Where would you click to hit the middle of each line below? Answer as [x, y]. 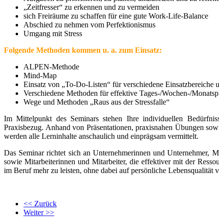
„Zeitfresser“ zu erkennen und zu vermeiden [91, 7]
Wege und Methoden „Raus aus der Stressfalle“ [97, 102]
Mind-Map [40, 76]
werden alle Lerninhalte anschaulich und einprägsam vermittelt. [101, 136]
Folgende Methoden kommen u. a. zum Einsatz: [83, 50]
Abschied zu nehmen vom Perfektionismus [89, 25]
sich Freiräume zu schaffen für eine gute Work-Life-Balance [116, 16]
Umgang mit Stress [53, 33]
